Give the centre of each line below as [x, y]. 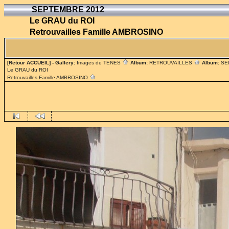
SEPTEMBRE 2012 [67, 9]
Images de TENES [99, 63]
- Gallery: [64, 63]
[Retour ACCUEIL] [29, 63]
